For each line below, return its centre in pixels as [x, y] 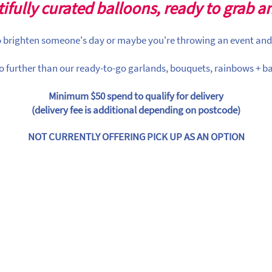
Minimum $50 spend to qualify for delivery [136, 96]
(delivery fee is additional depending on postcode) [136, 110]
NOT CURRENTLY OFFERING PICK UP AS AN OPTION [136, 137]
